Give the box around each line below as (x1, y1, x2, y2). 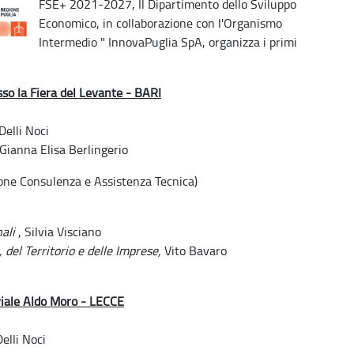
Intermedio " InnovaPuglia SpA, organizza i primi (39, 32, 297, 51)
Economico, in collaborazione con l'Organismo (39, 13, 282, 32)
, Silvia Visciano (15, 222, 104, 240)
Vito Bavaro (161, 241, 227, 259)
